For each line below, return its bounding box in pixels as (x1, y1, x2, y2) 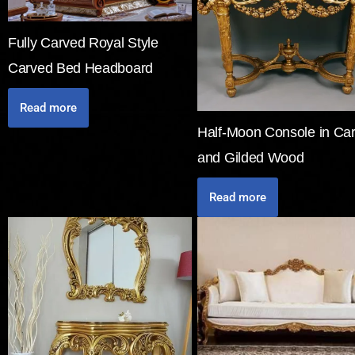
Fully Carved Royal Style (8, 34, 158, 51)
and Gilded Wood (197, 150, 304, 166)
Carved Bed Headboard (8, 59, 153, 76)
